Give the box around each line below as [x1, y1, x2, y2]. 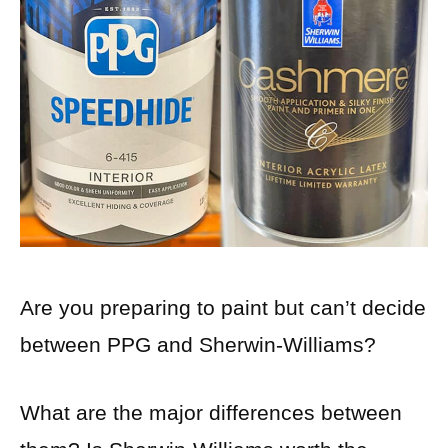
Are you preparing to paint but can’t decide [20, 295, 426, 319]
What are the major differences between [20, 401, 402, 425]
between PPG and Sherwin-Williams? [20, 332, 376, 356]
